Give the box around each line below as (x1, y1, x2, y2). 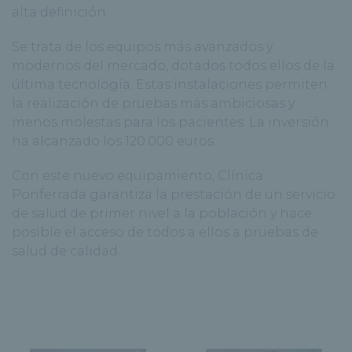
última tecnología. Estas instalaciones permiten (12, 76, 328, 92)
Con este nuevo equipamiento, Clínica (12, 167, 263, 183)
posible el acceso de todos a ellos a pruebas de (12, 224, 318, 240)
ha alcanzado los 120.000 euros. (12, 133, 216, 148)
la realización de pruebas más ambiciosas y (12, 95, 295, 111)
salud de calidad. (12, 243, 120, 258)
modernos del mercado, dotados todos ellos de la (12, 57, 335, 73)
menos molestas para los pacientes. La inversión (12, 114, 329, 130)
